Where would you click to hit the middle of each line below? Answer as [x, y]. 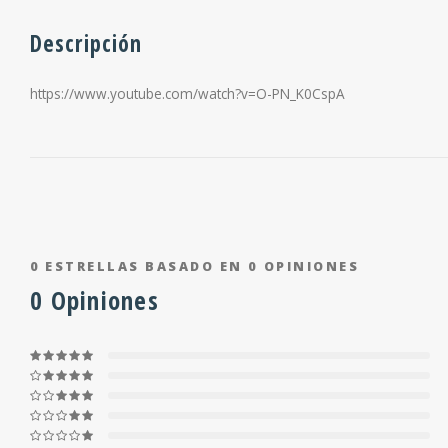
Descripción [86, 43]
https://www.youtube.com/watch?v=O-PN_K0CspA [187, 93]
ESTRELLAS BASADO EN [144, 266]
